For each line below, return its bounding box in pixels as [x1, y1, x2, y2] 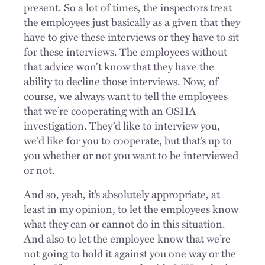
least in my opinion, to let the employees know [24, 201, 238, 216]
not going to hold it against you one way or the [24, 245, 236, 261]
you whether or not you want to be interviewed [24, 147, 238, 163]
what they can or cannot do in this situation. [24, 215, 225, 231]
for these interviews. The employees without [24, 43, 227, 59]
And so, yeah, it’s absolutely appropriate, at [24, 186, 220, 202]
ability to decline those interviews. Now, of [24, 73, 218, 89]
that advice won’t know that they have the [24, 58, 214, 74]
